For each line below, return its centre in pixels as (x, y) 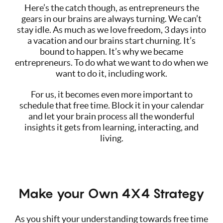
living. (111, 138)
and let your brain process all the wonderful (111, 116)
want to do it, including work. (111, 73)
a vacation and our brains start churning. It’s (111, 40)
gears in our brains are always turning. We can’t (111, 18)
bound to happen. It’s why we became (111, 51)
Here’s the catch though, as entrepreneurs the (111, 7)
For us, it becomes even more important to (111, 94)
